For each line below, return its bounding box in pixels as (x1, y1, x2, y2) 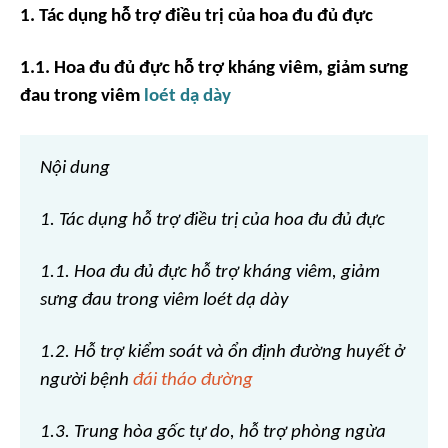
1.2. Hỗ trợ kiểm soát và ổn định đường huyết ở (40, 343, 405, 362)
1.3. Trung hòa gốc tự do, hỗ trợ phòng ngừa (40, 423, 386, 442)
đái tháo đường (133, 371, 253, 390)
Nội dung (40, 159, 110, 178)
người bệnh (40, 371, 133, 390)
